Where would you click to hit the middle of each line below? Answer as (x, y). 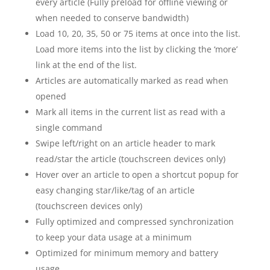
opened (51, 96)
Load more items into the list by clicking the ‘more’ (136, 49)
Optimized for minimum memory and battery (127, 253)
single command (69, 127)
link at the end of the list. (86, 65)
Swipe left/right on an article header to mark (125, 143)
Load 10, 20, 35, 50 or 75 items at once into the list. (138, 33)
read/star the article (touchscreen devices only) (130, 159)
